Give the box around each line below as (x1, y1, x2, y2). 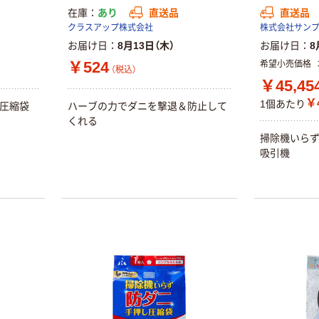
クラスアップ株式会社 (67, 22, 153, 33)
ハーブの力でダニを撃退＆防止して (67, 100, 227, 112)
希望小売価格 (259, 59, 311, 70)
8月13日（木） (117, 39, 174, 51)
